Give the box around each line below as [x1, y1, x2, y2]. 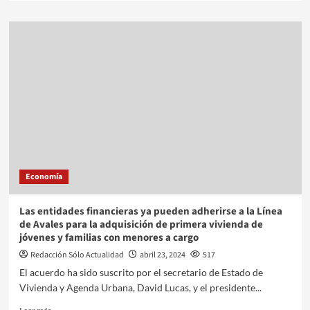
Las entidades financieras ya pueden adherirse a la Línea [19, 203, 282, 219]
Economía [25, 170, 62, 183]
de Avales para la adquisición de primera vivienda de [19, 217, 263, 232]
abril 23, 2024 [139, 248, 185, 261]
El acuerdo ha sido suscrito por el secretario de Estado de [19, 266, 263, 278]
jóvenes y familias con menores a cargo [19, 230, 199, 245]
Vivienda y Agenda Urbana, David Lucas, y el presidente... [19, 281, 262, 293]
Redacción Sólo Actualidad [30, 248, 124, 261]
